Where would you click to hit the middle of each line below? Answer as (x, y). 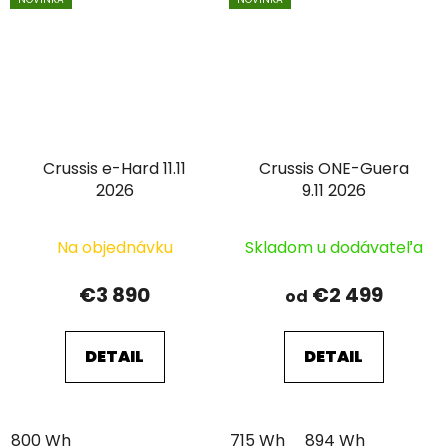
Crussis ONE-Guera (333, 169)
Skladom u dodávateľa (333, 248)
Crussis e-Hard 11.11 (114, 169)
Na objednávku (114, 248)
